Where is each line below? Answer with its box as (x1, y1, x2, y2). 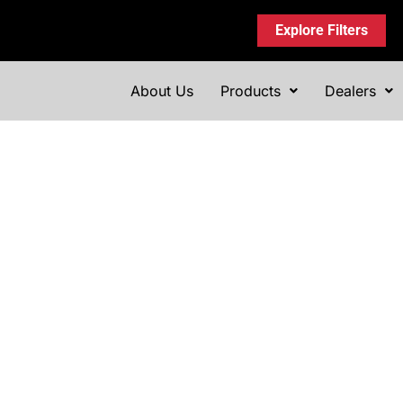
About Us (130, 82, 193, 100)
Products (219, 82, 281, 100)
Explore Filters (274, 22, 368, 39)
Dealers (324, 82, 376, 100)
